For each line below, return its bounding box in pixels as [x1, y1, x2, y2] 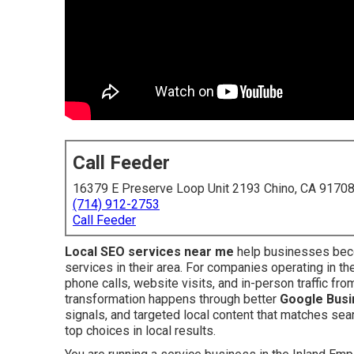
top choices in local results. [65, 323, 216, 338]
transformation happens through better [65, 292, 280, 307]
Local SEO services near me [65, 244, 234, 259]
